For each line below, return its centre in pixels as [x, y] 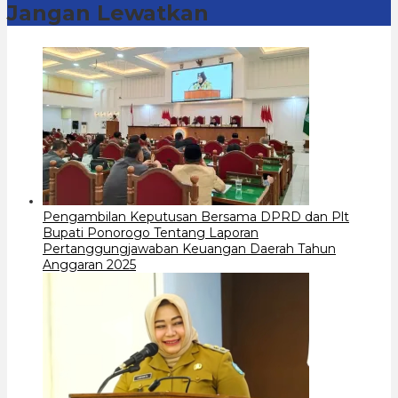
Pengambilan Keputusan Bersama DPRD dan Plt [196, 216]
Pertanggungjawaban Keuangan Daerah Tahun [189, 248]
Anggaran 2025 [89, 264]
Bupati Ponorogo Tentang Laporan [151, 232]
